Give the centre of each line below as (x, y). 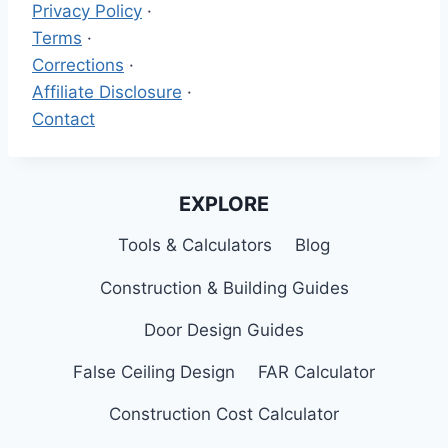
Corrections (78, 65)
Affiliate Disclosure (107, 92)
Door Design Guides (224, 329)
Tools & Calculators (195, 245)
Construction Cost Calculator (224, 414)
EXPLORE (224, 204)
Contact (63, 119)
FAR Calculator (316, 372)
